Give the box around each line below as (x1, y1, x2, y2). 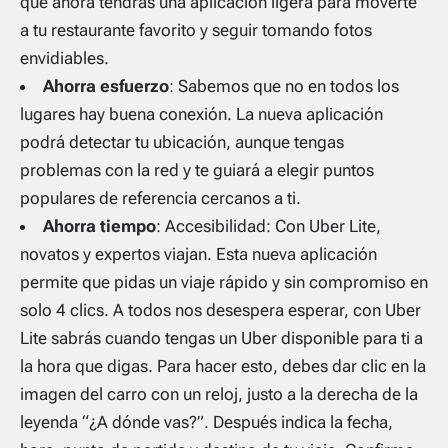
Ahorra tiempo (43, 215, 156, 236)
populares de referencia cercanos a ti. (20, 187, 301, 208)
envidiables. (20, 47, 109, 68)
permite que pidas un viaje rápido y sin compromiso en (20, 271, 428, 292)
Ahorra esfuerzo (43, 75, 169, 96)
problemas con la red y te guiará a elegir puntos (20, 159, 374, 180)
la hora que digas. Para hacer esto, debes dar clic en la (20, 355, 426, 376)
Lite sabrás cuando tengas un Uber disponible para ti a (20, 327, 423, 348)
